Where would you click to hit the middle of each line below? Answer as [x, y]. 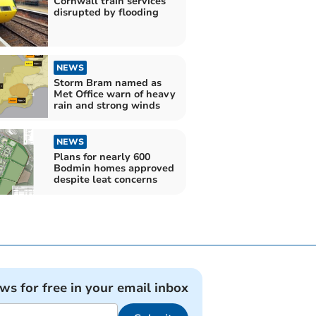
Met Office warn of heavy [114, 94]
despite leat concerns [105, 180]
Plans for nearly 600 [102, 157]
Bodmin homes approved [114, 169]
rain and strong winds [107, 105]
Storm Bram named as [107, 83]
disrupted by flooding [106, 12]
